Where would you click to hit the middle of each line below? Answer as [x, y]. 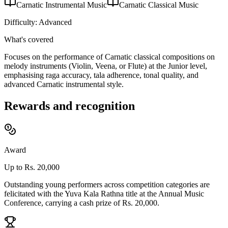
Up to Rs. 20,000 [32, 167]
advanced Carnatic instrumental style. [64, 84]
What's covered [29, 40]
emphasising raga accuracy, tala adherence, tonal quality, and [101, 75]
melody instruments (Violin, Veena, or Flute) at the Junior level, [106, 66]
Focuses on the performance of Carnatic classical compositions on [109, 57]
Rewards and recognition [69, 106]
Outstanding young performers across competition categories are [107, 184]
